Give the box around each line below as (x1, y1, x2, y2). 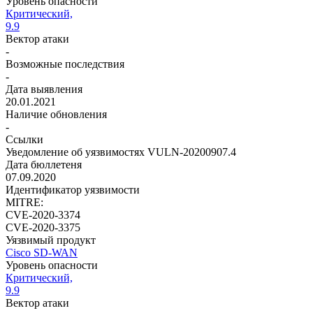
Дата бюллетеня (6, 159, 82, 170)
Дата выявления (6, 83, 82, 95)
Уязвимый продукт (6, 234, 96, 246)
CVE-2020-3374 (6, 209, 80, 221)
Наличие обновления (6, 108, 107, 120)
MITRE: (6, 196, 43, 208)
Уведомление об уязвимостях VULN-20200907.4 (6, 146, 236, 158)
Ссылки (6, 133, 43, 145)
